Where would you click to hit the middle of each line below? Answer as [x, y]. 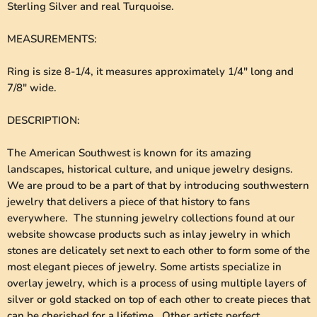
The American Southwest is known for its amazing [129, 153]
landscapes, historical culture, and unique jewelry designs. [150, 169]
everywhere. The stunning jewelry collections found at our [151, 218]
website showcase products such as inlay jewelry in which [149, 235]
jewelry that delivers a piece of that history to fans [128, 202]
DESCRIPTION [42, 121]
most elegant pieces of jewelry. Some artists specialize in [144, 267]
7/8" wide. [32, 88]
